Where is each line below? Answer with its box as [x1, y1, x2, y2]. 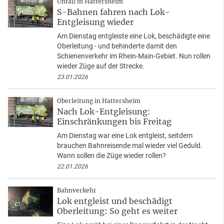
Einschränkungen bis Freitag [57, 116, 171, 126]
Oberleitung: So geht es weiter [57, 205, 177, 216]
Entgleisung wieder [57, 16, 133, 27]
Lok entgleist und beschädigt [57, 195, 172, 206]
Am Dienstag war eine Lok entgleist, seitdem [57, 131, 192, 139]
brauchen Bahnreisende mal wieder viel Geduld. [57, 141, 202, 149]
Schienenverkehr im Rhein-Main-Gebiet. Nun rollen [57, 51, 210, 60]
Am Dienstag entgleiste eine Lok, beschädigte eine [57, 31, 210, 40]
